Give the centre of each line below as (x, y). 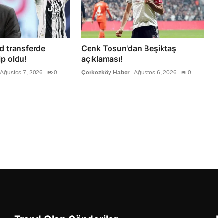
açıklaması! (102, 59)
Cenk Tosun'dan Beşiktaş (129, 48)
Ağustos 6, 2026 (155, 73)
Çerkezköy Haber (106, 73)
